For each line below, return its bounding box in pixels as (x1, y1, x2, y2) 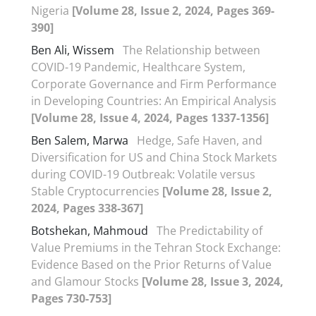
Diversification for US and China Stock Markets (31, 149, 277, 165)
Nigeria (31, 2, 72, 18)
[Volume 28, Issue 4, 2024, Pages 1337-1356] (31, 109, 269, 126)
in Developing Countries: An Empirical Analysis (31, 92, 276, 109)
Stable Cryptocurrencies (31, 183, 162, 199)
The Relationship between (123, 42, 260, 58)
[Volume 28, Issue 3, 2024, (142, 273, 284, 289)
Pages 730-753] (31, 290, 111, 306)
